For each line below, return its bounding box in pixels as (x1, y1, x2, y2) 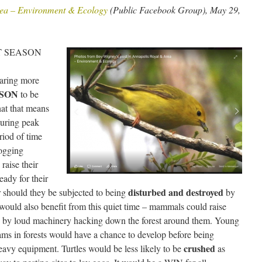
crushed (184, 242, 215, 255)
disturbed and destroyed (128, 185, 223, 199)
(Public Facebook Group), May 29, (108, 4, 240, 16)
